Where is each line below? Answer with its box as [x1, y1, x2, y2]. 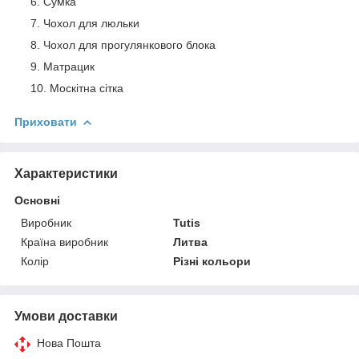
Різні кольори [173, 254, 252, 268]
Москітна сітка [50, 81, 123, 95]
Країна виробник [21, 235, 108, 248]
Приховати [14, 115, 77, 128]
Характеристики [14, 166, 118, 180]
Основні [14, 193, 60, 207]
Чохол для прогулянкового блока [43, 38, 216, 51]
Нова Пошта [37, 336, 101, 349]
